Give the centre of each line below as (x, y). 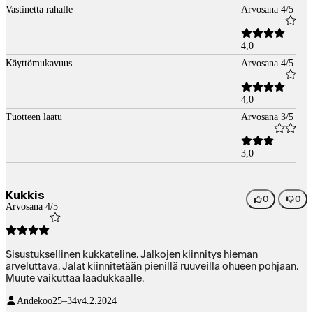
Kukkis (25, 195)
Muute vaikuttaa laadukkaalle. (75, 278)
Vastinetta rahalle (39, 9)
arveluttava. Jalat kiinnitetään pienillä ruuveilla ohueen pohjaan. (152, 266)
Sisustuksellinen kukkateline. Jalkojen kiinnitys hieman (132, 254)
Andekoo (35, 300)
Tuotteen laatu (34, 117)
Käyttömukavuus (39, 63)
